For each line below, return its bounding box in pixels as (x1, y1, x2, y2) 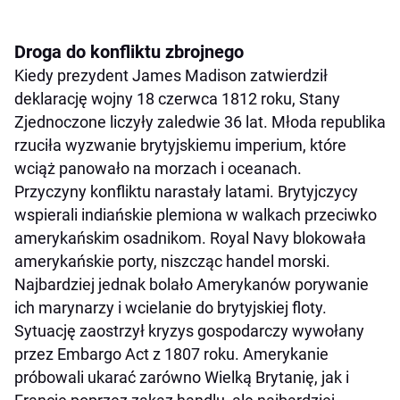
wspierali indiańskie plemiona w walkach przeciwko (14, 205, 377, 225)
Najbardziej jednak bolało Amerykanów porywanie (14, 275, 369, 295)
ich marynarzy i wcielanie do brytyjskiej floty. (14, 298, 327, 318)
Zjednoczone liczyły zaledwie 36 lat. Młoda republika (14, 112, 386, 132)
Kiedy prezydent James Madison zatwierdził (14, 66, 328, 86)
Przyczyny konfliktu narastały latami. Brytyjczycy (14, 182, 358, 202)
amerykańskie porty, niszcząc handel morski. (14, 252, 330, 271)
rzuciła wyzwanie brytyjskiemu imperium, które (14, 136, 346, 155)
